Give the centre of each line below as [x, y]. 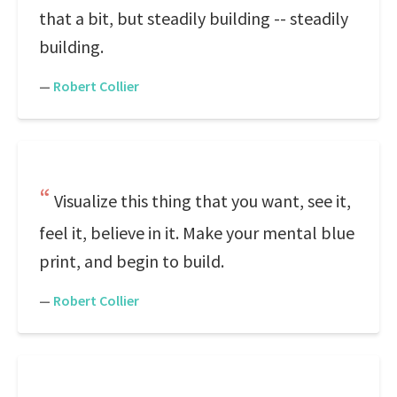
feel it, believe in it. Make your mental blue [197, 233]
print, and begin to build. [132, 261]
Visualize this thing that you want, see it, [202, 201]
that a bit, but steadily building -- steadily [194, 18]
